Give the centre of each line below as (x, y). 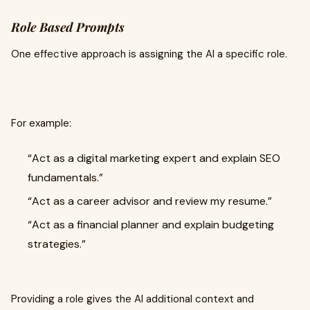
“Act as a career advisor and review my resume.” (150, 201)
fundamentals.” (65, 177)
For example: (41, 123)
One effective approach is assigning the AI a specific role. (149, 54)
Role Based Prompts (68, 27)
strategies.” (57, 244)
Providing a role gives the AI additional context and (133, 299)
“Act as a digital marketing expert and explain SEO (154, 158)
